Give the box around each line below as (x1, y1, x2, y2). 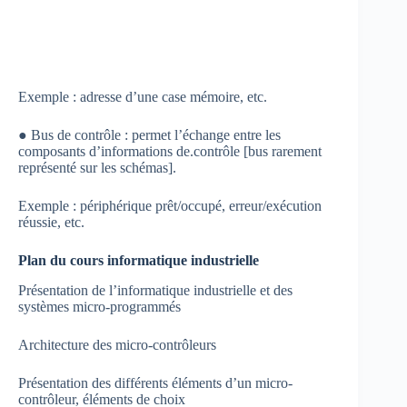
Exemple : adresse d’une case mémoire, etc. (18, 89, 267, 105)
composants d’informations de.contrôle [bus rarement (18, 144, 322, 160)
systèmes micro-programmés (18, 298, 181, 314)
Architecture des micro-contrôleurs (18, 336, 216, 352)
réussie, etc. (18, 214, 84, 231)
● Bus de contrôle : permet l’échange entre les (18, 127, 281, 144)
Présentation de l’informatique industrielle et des (18, 282, 293, 298)
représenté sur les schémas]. (18, 160, 176, 176)
